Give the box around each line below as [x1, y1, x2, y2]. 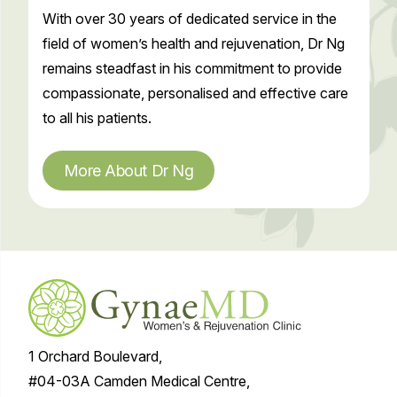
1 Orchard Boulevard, [27, 346, 162, 365]
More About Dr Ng [63, 160, 194, 180]
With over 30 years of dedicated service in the [42, 9, 337, 27]
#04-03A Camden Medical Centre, [27, 371, 250, 390]
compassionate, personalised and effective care [42, 83, 348, 102]
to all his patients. [42, 108, 152, 127]
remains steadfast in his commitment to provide [42, 58, 342, 77]
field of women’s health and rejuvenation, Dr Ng [42, 34, 345, 52]
